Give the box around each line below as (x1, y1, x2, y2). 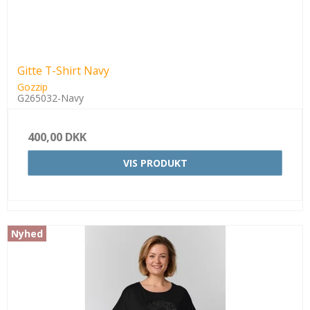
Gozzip (17, 80, 48, 93)
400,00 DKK (28, 129, 86, 145)
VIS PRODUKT (122, 156, 188, 170)
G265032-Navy (17, 91, 84, 104)
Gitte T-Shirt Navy (17, 62, 109, 78)
